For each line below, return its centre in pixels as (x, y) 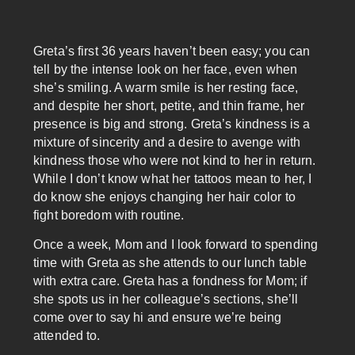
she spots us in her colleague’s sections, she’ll (166, 300)
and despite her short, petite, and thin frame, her (169, 105)
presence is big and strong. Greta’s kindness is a (172, 124)
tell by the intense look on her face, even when (166, 69)
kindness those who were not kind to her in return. (175, 160)
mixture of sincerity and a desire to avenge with (167, 142)
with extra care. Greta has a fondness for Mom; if (170, 281)
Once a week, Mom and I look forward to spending (176, 245)
